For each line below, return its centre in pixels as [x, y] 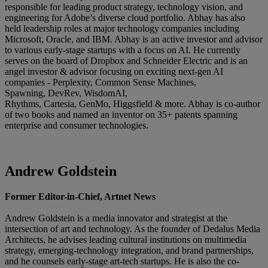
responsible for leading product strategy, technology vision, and [124, 7]
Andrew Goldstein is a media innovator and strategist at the [116, 218]
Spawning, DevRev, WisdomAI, [66, 93]
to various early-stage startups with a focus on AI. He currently [123, 50]
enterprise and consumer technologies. [78, 125]
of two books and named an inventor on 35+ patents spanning [121, 114]
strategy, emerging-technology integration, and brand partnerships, [129, 250]
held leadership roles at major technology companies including [122, 28]
